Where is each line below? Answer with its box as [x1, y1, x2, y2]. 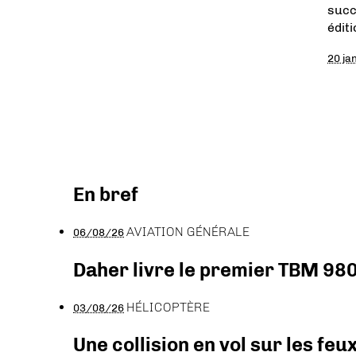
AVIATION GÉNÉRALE [126, 223, 250, 239]
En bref [73, 182, 138, 206]
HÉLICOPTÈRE [126, 299, 210, 315]
